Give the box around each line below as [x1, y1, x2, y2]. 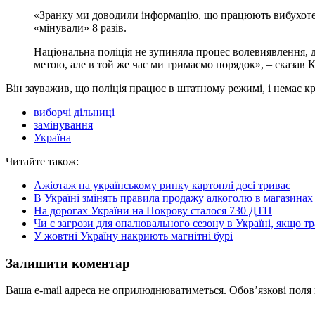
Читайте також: [6, 155, 79, 167]
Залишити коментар [6, 255, 130, 271]
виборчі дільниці [34, 105, 115, 118]
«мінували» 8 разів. [34, 21, 127, 34]
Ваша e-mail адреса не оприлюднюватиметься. [6, 284, 226, 297]
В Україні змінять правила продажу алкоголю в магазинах [34, 191, 313, 204]
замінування [34, 118, 93, 131]
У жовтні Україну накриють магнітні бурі [34, 229, 233, 242]
